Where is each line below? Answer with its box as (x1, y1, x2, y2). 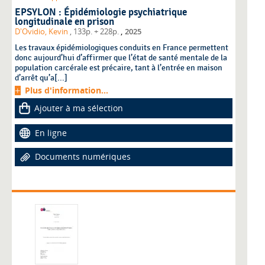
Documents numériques (35, 151, 131, 163)
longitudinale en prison (15, 16, 114, 28)
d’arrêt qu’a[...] (40, 73, 67, 83)
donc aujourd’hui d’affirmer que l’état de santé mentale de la (15, 53, 227, 63)
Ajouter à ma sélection (34, 102, 123, 114)
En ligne (35, 127, 67, 139)
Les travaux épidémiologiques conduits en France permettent (15, 43, 228, 53)
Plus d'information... (25, 85, 108, 96)
